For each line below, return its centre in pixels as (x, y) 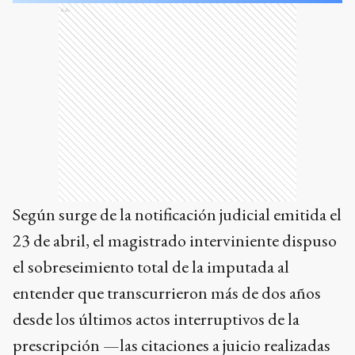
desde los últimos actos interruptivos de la (156, 319)
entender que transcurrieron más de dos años (167, 292)
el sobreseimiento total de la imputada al (151, 266)
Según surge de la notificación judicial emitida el (177, 214)
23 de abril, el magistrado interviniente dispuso (175, 240)
